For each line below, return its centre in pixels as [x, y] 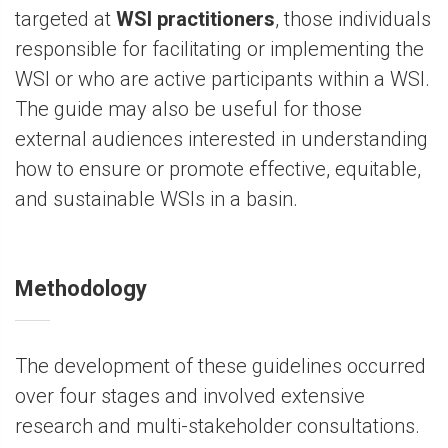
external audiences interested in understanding [221, 139]
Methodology [81, 289]
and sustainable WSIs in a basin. [156, 199]
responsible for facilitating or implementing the [219, 49]
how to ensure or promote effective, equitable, [218, 169]
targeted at [65, 19]
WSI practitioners [195, 19]
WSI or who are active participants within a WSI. [222, 79]
